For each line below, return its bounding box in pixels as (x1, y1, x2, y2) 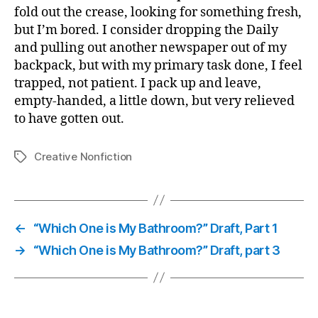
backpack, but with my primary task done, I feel (14, 57, 302, 74)
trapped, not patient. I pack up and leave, (14, 75, 261, 92)
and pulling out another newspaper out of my (14, 39, 287, 56)
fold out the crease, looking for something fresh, (14, 4, 302, 21)
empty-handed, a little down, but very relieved (14, 92, 295, 109)
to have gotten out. (14, 110, 124, 127)
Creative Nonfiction (34, 149, 133, 163)
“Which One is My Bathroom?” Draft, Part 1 (33, 220, 278, 236)
